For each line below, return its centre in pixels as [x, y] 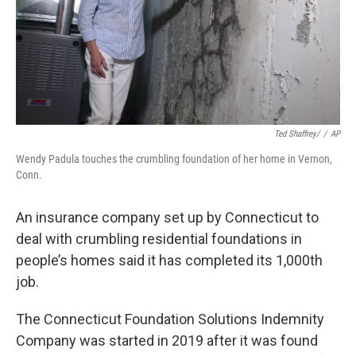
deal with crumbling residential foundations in [159, 238]
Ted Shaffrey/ [297, 133]
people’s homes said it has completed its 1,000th [169, 260]
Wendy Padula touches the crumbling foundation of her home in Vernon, [174, 159]
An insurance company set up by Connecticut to [167, 217]
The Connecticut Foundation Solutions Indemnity [170, 319]
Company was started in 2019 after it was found [167, 340]
